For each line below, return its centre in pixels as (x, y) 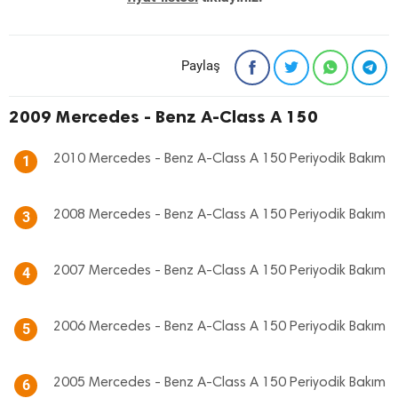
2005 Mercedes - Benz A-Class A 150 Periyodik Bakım (219, 383)
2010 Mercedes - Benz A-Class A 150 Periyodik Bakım (219, 159)
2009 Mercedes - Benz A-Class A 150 (163, 116)
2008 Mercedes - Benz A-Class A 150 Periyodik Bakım (219, 215)
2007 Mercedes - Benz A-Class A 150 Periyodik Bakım (219, 271)
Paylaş (201, 66)
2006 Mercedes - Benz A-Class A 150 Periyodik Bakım (219, 327)
